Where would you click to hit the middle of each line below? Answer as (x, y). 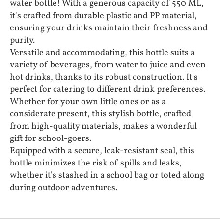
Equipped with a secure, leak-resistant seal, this (102, 151)
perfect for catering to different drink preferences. (108, 90)
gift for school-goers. (51, 139)
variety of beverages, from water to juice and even (108, 65)
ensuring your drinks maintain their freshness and (109, 28)
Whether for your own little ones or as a (88, 102)
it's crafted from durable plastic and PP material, (103, 16)
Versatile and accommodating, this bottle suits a (102, 53)
